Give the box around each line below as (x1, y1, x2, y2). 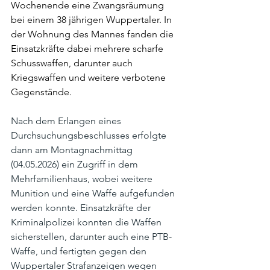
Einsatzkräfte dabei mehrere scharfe (11, 43, 166, 55)
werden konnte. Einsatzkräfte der (11, 202, 153, 214)
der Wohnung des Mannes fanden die (11, 28, 176, 40)
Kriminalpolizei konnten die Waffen (11, 216, 164, 228)
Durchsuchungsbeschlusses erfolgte (11, 130, 169, 142)
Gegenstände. (11, 86, 74, 98)
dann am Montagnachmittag (11, 144, 135, 156)
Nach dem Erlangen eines (11, 115, 124, 127)
